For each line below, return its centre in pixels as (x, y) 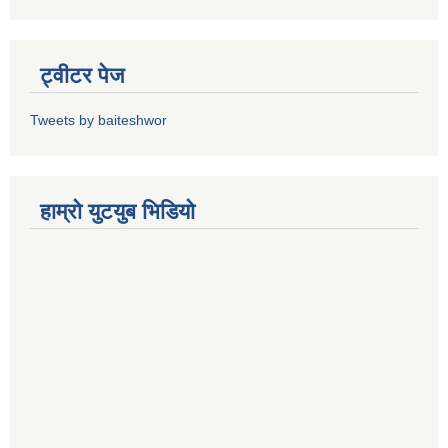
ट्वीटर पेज (82, 75)
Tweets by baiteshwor (98, 119)
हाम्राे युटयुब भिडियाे (117, 211)
